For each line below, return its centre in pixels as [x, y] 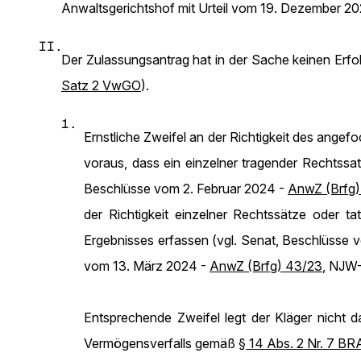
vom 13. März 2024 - [147, 266]
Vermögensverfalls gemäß [161, 343]
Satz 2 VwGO [101, 85]
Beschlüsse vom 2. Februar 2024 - [186, 189]
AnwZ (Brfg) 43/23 [266, 266]
